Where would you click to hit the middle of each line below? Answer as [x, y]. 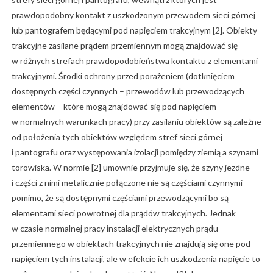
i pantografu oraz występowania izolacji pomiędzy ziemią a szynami [135, 152]
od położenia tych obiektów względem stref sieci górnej [117, 137]
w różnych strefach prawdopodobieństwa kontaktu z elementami [134, 61]
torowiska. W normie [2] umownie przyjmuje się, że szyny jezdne [130, 168]
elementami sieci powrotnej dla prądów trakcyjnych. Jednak [123, 213]
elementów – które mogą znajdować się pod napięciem [114, 107]
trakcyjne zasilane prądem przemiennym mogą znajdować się [124, 46]
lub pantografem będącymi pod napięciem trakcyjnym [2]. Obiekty [134, 30]
